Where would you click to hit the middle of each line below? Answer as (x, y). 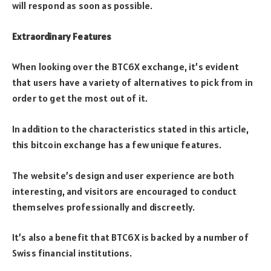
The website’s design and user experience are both (123, 175)
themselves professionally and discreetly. (104, 207)
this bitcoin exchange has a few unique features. (117, 144)
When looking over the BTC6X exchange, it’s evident (126, 67)
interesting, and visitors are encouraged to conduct (125, 191)
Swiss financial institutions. (72, 253)
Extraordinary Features (63, 36)
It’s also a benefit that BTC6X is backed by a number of (130, 237)
